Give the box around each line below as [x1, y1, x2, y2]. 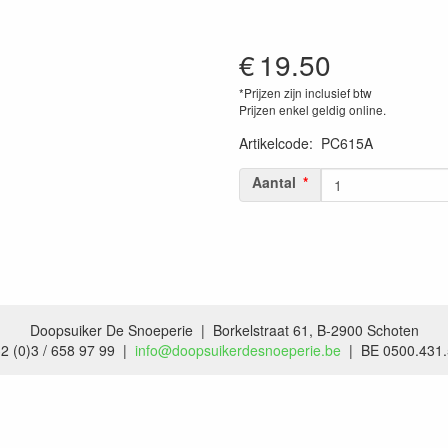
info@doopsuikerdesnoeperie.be [135, 339, 341, 360]
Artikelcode [239, 132, 309, 153]
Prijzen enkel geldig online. [239, 100, 386, 118]
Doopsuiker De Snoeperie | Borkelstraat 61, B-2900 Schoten [29, 319, 419, 340]
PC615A [321, 132, 373, 153]
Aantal [252, 171, 296, 192]
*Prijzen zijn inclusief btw [239, 83, 372, 101]
